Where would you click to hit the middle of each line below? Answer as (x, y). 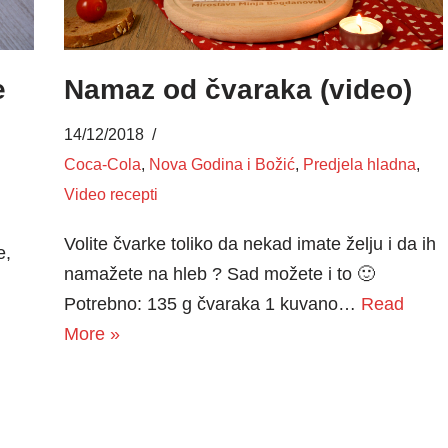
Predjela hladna (359, 164)
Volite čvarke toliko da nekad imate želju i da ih (249, 244)
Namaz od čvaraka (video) (237, 90)
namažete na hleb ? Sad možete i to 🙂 (219, 274)
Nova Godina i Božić (221, 164)
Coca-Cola (102, 164)
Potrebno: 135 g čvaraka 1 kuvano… (212, 304)
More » (91, 334)
